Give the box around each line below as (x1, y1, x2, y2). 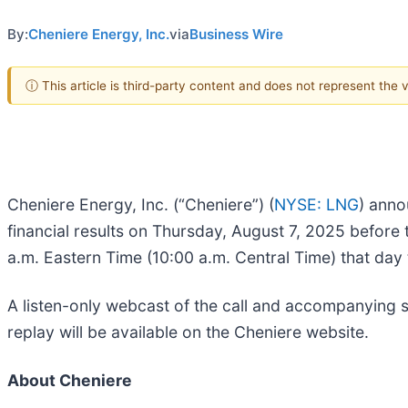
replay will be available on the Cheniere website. (7, 321, 369, 342)
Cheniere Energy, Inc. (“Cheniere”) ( (7, 194, 274, 214)
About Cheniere (7, 370, 132, 390)
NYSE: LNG (274, 194, 359, 214)
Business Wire (189, 25, 283, 43)
